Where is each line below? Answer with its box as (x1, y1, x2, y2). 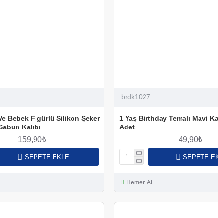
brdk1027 (121, 92, 150, 101)
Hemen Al (126, 179, 152, 186)
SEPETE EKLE (24, 153, 69, 161)
